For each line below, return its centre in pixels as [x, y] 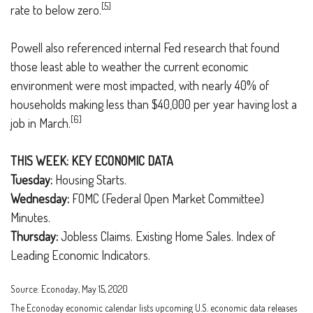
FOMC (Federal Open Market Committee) [167, 198]
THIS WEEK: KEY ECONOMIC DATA [92, 161]
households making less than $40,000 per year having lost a [154, 104]
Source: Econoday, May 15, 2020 [69, 289]
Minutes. [30, 217]
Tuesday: [31, 180]
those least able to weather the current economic [129, 66]
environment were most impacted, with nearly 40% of [140, 85]
